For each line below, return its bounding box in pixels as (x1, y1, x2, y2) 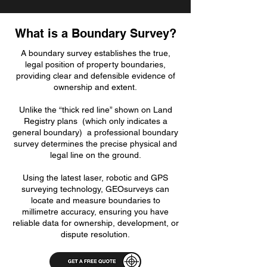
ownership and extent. (54, 82, 137, 92)
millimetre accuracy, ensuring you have (22, 207, 169, 216)
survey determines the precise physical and (14, 139, 177, 148)
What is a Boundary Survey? (14, 26, 176, 41)
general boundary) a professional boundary (13, 128, 178, 137)
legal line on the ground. (49, 150, 141, 160)
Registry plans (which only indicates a (23, 116, 167, 126)
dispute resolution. (61, 229, 130, 239)
